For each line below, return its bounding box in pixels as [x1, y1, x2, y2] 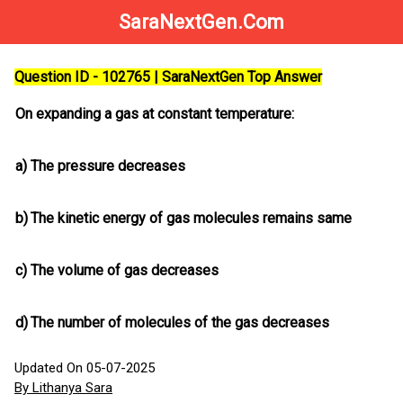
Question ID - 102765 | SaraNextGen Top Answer [14, 68, 322, 86]
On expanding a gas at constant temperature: [15, 105, 294, 123]
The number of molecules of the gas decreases [31, 314, 329, 332]
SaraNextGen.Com [119, 11, 284, 33]
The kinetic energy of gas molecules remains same [31, 210, 352, 228]
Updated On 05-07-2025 [14, 360, 155, 377]
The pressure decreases [31, 157, 185, 175]
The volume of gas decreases [31, 262, 219, 280]
